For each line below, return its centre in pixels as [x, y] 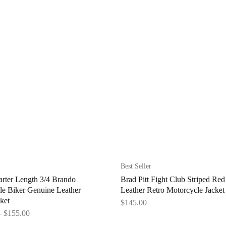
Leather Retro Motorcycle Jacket [173, 190]
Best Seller [136, 166]
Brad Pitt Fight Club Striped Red [173, 180]
